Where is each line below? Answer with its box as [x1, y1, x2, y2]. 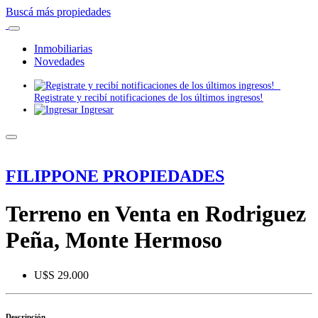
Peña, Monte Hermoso [6, 227, 222, 253]
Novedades [34, 55, 84, 67]
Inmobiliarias [34, 43, 92, 55]
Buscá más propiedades [6, 6, 111, 18]
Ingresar [78, 104, 114, 115]
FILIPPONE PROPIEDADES [6, 166, 224, 185]
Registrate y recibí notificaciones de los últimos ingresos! [34, 92, 263, 103]
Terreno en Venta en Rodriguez [6, 201, 306, 227]
